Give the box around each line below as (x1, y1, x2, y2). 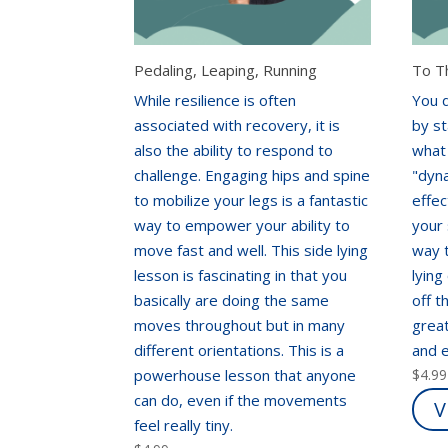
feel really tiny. (134, 414, 238, 435)
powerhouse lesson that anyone (134, 364, 357, 385)
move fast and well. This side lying (134, 239, 369, 260)
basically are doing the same (134, 289, 330, 310)
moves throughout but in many (134, 314, 346, 335)
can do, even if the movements (134, 389, 348, 410)
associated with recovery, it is (134, 114, 341, 135)
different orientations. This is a (134, 339, 345, 360)
